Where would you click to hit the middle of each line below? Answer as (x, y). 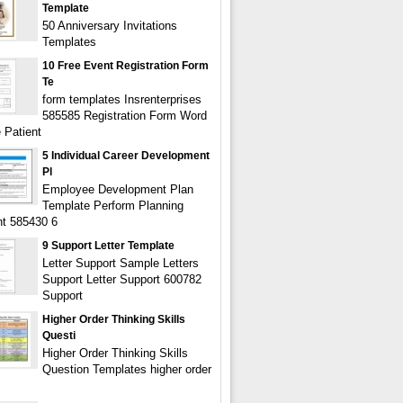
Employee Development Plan (118, 189)
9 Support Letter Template (108, 246)
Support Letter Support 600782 (122, 279)
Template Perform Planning (113, 206)
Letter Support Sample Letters (121, 263)
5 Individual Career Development (126, 156)
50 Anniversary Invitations (110, 26)
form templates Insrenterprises (122, 99)
